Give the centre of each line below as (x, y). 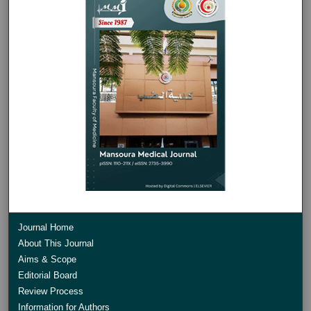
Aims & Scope (48, 259)
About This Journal (56, 243)
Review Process (51, 291)
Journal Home (46, 227)
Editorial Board (48, 275)
